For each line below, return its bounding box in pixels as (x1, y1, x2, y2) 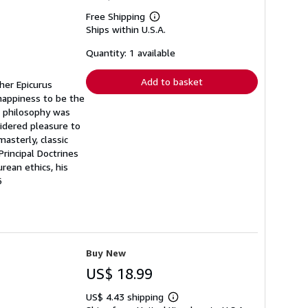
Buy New (86, 246, 126, 258)
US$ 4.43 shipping (86, 290, 166, 302)
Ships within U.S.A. (86, 23, 166, 35)
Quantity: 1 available (86, 46, 175, 58)
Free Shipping (86, 10, 145, 22)
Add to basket (141, 75, 203, 87)
